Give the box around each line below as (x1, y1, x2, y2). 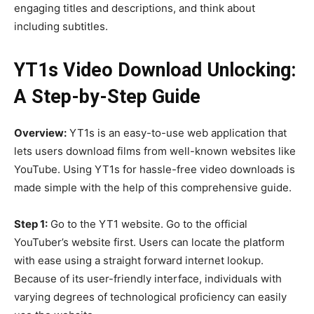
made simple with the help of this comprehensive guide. (14, 180, 292, 194)
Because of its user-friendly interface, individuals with (14, 271, 282, 285)
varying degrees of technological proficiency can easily (14, 289, 287, 303)
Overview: (14, 125, 67, 139)
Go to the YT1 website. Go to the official (48, 217, 247, 231)
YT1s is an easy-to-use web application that (67, 125, 287, 139)
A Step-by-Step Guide (14, 85, 200, 108)
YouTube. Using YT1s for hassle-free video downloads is (14, 162, 295, 176)
